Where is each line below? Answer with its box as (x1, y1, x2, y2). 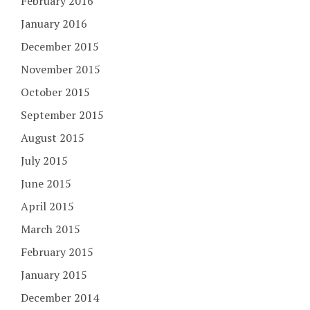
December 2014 (21, 289, 99, 305)
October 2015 (21, 84, 90, 100)
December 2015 (21, 38, 99, 54)
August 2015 (21, 129, 84, 145)
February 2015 (21, 244, 93, 259)
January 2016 (21, 15, 87, 31)
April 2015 (21, 198, 74, 214)
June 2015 (21, 175, 71, 191)
